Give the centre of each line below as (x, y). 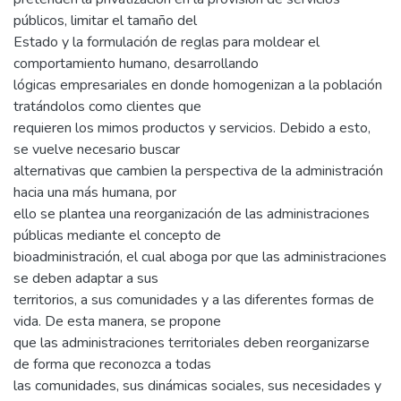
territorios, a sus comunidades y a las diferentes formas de (194, 299)
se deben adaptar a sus (86, 278)
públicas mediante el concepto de (117, 235)
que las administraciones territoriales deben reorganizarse (192, 342)
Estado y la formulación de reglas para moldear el (166, 42)
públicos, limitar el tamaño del (105, 20)
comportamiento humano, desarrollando (136, 63)
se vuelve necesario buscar (97, 149)
